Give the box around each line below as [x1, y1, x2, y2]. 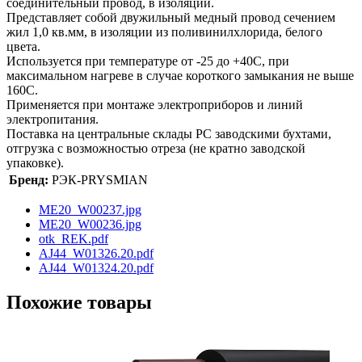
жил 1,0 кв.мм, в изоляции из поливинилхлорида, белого [6, 24, 322, 39]
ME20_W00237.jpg [39, 202, 141, 217]
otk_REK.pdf [39, 231, 108, 246]
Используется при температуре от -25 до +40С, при [6, 53, 289, 68]
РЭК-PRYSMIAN [52, 172, 148, 187]
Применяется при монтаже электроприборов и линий [6, 97, 303, 112]
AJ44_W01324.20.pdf [39, 260, 154, 275]
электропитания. [6, 112, 99, 126]
